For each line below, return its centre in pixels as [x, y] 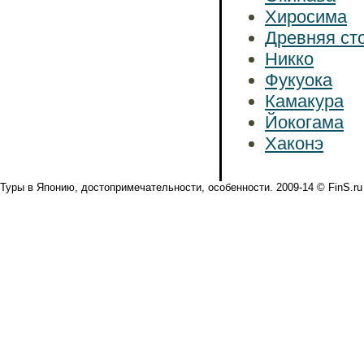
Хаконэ [294, 143]
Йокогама [304, 122]
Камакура [304, 101]
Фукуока [299, 80]
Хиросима [306, 17]
